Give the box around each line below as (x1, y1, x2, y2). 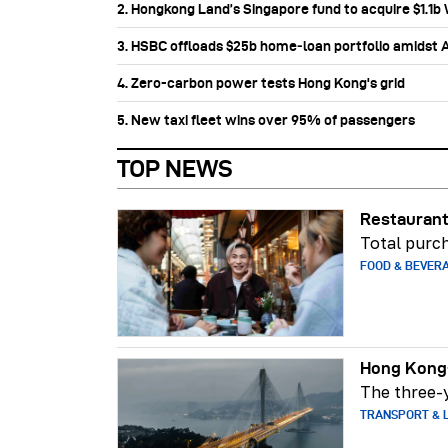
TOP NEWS (117, 154, 233, 182)
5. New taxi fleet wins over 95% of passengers (117, 111, 415, 128)
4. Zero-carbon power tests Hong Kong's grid (117, 74, 405, 91)
